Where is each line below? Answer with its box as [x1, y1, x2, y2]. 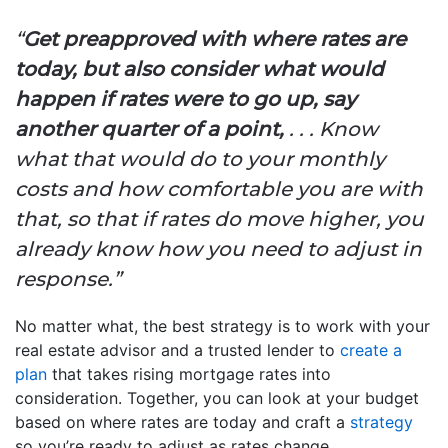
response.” [15, 267, 121, 292]
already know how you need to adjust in [15, 237, 422, 262]
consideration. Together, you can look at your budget [15, 388, 419, 409]
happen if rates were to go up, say [15, 87, 356, 112]
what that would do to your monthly [15, 147, 385, 172]
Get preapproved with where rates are [23, 27, 406, 52]
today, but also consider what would [15, 57, 384, 82]
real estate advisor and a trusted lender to [15, 340, 340, 361]
